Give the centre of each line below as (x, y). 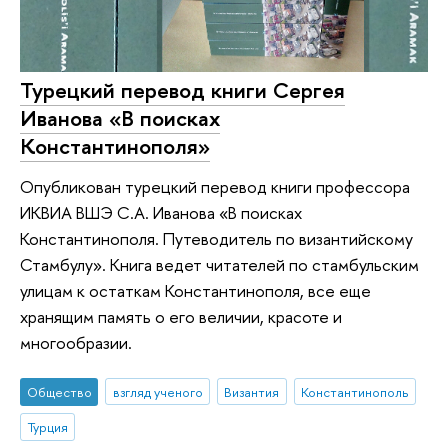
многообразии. (76, 343)
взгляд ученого (157, 391)
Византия (252, 391)
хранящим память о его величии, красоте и (181, 317)
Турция (47, 427)
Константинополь (355, 391)
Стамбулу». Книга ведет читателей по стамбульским (219, 265)
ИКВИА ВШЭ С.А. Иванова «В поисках (161, 213)
